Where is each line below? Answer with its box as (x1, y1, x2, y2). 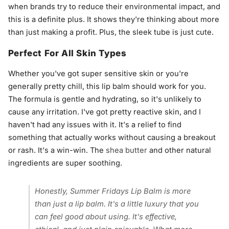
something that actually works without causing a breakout (8, 133, 216, 143)
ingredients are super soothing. (8, 158, 122, 168)
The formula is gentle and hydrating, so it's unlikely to (8, 95, 201, 104)
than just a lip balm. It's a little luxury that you (35, 199, 199, 209)
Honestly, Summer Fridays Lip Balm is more (35, 186, 191, 196)
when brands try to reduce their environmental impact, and (8, 2, 220, 12)
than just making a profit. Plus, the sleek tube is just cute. (8, 28, 214, 37)
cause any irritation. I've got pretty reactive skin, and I (8, 107, 201, 117)
